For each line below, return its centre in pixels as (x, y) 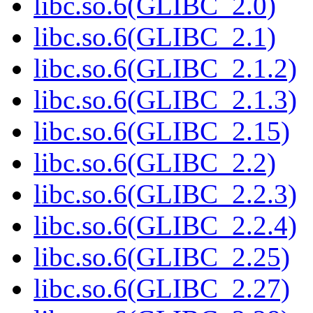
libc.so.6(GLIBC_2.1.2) (165, 68)
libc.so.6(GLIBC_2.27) (162, 289)
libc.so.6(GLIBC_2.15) (162, 131)
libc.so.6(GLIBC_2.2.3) (165, 194)
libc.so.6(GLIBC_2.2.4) (165, 226)
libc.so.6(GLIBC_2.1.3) (165, 100)
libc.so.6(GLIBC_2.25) (162, 257)
